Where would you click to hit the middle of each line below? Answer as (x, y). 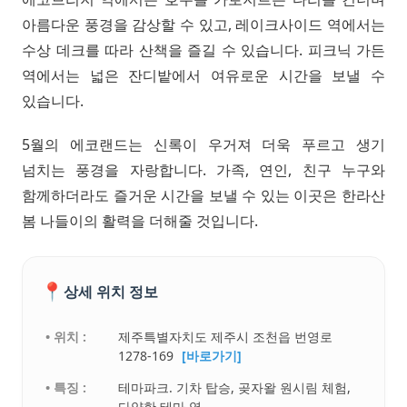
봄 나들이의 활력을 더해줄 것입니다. (140, 221)
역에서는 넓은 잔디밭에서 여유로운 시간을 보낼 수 (203, 76)
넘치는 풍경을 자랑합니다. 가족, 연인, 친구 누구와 (203, 170)
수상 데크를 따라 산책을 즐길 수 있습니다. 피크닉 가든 (203, 50)
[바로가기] (212, 356)
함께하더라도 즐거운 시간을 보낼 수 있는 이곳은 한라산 (203, 196)
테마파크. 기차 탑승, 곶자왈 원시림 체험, (235, 388)
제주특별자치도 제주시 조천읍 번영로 (226, 337)
